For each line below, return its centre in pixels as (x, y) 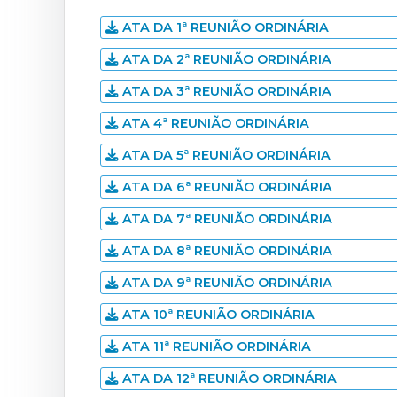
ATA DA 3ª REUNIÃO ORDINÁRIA (227, 91)
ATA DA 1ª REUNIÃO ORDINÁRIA (226, 27)
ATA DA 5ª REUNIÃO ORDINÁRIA (226, 155)
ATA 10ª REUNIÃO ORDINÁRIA (218, 315)
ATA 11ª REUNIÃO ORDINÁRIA (217, 346)
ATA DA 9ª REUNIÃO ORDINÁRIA (227, 283)
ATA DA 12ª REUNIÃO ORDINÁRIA (230, 378)
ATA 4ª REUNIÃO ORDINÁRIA (216, 123)
